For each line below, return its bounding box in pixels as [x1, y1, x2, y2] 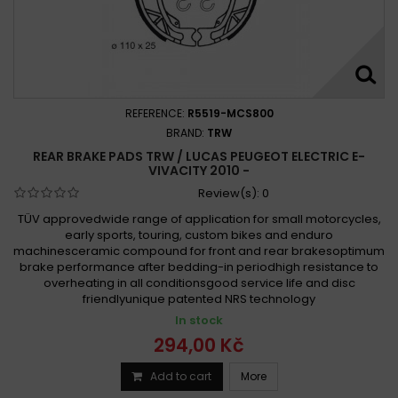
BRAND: [166, 124, 207, 140]
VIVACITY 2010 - [148, 161, 250, 179]
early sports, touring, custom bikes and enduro [65, 226, 333, 243]
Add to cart [149, 368, 211, 384]
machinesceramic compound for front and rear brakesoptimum [13, 242, 385, 259]
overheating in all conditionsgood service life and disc [43, 274, 355, 291]
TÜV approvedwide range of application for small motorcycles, [17, 210, 381, 227]
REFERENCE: [124, 105, 187, 121]
